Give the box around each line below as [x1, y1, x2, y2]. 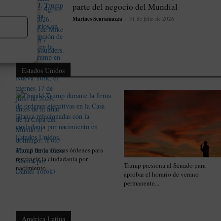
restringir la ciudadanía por [16, 154, 88, 164]
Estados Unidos [22, 66, 65, 75]
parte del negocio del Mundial [73, 1, 178, 13]
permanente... [123, 179, 159, 188]
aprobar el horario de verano [123, 170, 199, 179]
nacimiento [16, 163, 46, 173]
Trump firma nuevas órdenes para [16, 146, 103, 155]
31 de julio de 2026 [129, 15, 174, 23]
